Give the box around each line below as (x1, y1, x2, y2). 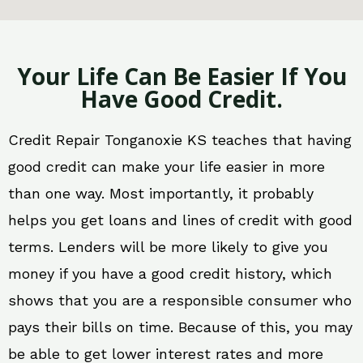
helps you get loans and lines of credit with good (8, 211, 352, 229)
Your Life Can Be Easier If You (16, 61, 347, 92)
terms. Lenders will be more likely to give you (8, 238, 328, 256)
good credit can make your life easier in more (8, 158, 325, 176)
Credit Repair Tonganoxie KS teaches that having (8, 131, 352, 149)
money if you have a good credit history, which (8, 265, 332, 283)
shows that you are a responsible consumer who (8, 292, 352, 310)
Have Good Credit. (80, 83, 283, 115)
